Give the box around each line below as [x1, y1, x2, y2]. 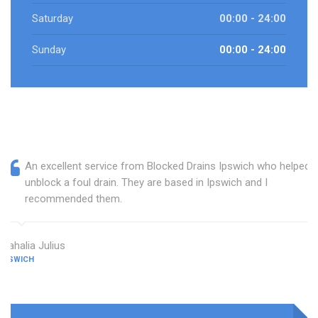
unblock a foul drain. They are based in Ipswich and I [25, 176, 268, 190]
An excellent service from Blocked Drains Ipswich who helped [25, 160, 310, 173]
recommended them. [25, 192, 122, 206]
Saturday [32, 12, 73, 26]
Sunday [32, 43, 66, 57]
